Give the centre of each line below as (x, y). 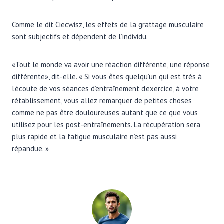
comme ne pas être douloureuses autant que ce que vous (105, 112)
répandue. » (30, 148)
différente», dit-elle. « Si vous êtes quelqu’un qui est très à (107, 76)
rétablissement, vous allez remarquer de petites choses (102, 100)
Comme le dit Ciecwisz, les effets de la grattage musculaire (108, 24)
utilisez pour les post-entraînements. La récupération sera (106, 124)
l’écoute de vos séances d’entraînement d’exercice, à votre (105, 88)
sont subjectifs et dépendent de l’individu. (80, 36)
